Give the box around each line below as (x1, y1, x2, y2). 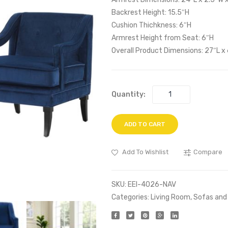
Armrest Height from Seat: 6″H (111, 33, 214, 42)
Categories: (111, 192, 151, 202)
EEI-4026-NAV (128, 180, 176, 189)
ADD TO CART (124, 120, 165, 128)
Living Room (151, 192, 190, 202)
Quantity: (111, 90, 146, 99)
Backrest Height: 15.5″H (111, 8, 189, 17)
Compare (193, 148, 222, 156)
